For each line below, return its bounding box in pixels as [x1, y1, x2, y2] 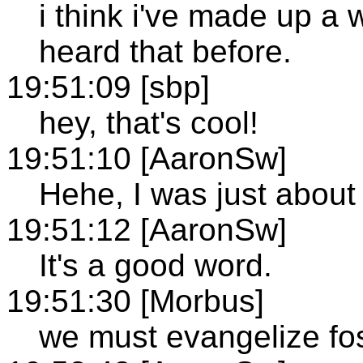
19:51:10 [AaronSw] [6, 140, 287, 176]
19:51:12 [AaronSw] [6, 211, 287, 247]
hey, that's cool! [39, 105, 258, 140]
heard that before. [39, 33, 292, 69]
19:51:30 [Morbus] [6, 283, 264, 318]
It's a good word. [39, 247, 272, 283]
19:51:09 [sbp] [6, 69, 210, 105]
